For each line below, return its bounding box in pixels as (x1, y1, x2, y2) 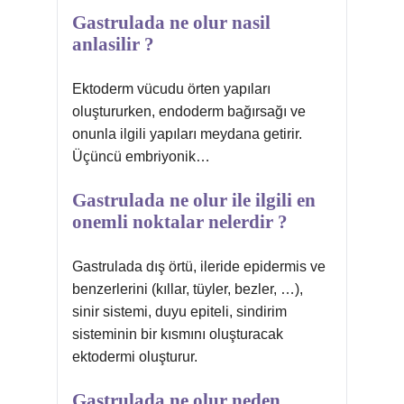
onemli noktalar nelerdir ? (72, 211, 288, 233)
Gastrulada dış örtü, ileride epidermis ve (72, 259, 326, 274)
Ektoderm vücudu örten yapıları (72, 81, 271, 96)
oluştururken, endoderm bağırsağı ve (72, 104, 306, 119)
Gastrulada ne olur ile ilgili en (72, 189, 316, 211)
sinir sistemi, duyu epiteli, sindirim (72, 304, 287, 319)
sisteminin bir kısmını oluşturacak (72, 326, 283, 342)
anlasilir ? (72, 33, 154, 55)
